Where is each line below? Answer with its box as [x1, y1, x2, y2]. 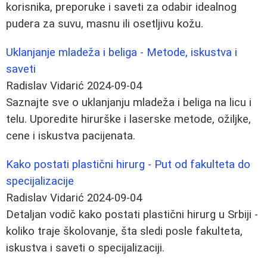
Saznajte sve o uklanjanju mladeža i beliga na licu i [6, 95, 252, 109]
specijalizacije [6, 174, 74, 188]
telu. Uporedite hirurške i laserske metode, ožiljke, [6, 112, 251, 126]
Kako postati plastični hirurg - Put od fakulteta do [6, 157, 250, 171]
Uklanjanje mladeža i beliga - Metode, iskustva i [6, 45, 237, 59]
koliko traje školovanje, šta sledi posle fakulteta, [6, 224, 243, 238]
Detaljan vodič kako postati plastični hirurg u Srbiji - [6, 207, 258, 221]
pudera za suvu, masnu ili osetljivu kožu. [6, 17, 203, 30]
